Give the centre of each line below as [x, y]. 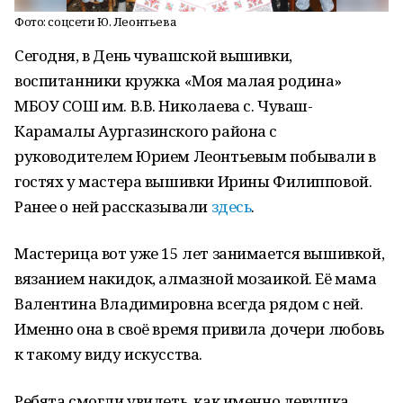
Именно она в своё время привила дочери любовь [199, 329]
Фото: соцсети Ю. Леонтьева [96, 22]
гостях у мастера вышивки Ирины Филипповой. [193, 181]
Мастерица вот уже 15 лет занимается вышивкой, [200, 253]
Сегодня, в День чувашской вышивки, [153, 55]
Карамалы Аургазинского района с [146, 131]
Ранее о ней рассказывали [113, 206]
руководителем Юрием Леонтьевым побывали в [195, 156]
